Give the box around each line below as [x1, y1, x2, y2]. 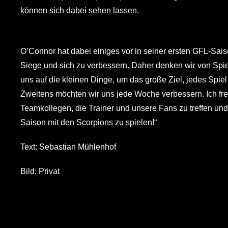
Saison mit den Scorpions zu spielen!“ [20, 118, 157, 127]
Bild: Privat [20, 166, 60, 176]
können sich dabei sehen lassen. [20, 6, 139, 15]
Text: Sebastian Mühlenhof [20, 142, 116, 151]
